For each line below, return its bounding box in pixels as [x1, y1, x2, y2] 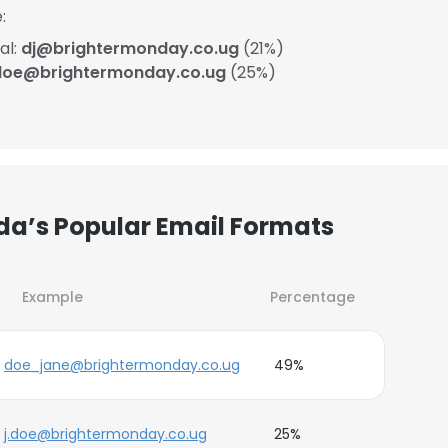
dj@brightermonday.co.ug [21, 37, 239, 60]
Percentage [270, 287, 355, 307]
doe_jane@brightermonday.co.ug [4, 355, 240, 375]
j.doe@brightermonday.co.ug [4, 424, 207, 444]
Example [22, 287, 83, 307]
